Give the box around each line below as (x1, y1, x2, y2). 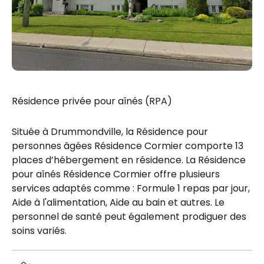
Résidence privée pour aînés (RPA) (12, 94, 172, 108)
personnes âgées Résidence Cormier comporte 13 (12, 139, 243, 153)
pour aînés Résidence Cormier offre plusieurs (12, 167, 220, 181)
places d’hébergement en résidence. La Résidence (12, 153, 246, 167)
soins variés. (12, 224, 67, 238)
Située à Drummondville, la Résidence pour (12, 125, 208, 139)
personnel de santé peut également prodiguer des (12, 210, 246, 224)
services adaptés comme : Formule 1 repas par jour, (12, 181, 250, 196)
